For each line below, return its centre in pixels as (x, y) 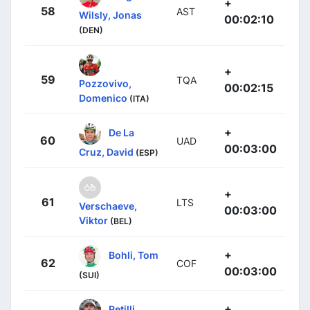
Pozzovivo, (105, 83)
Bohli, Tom (134, 255)
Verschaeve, (108, 206)
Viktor (93, 220)
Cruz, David (106, 152)
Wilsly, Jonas (110, 15)
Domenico (103, 98)
